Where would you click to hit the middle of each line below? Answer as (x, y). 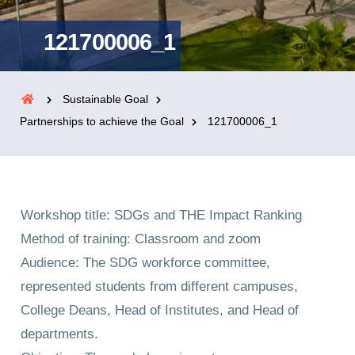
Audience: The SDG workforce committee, (146, 262)
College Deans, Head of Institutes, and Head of (160, 310)
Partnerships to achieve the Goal (102, 121)
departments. (60, 334)
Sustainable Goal (105, 99)
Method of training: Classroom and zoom (141, 239)
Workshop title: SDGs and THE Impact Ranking (162, 215)
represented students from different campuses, (160, 286)
